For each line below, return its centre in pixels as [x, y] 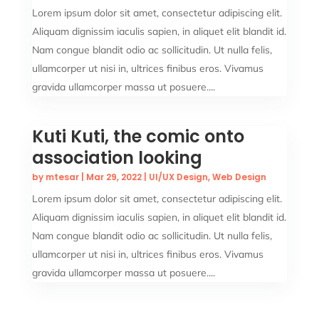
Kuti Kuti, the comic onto [138, 136]
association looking [117, 158]
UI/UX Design [178, 177]
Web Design [239, 177]
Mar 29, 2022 [114, 177]
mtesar [62, 177]
